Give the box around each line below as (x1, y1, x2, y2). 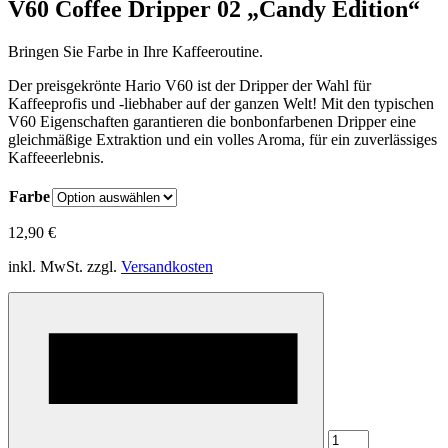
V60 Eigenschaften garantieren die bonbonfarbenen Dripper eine (8, 112, 416, 130)
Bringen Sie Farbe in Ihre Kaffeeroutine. (8, 42, 263, 60)
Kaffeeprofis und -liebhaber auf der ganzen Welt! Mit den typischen (8, 94, 434, 112)
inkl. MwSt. (8, 257, 83, 275)
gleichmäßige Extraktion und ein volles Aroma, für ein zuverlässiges (8, 130, 437, 148)
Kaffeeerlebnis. (8, 148, 104, 166)
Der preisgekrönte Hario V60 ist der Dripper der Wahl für (8, 76, 371, 94)
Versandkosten (121, 257, 213, 275)
